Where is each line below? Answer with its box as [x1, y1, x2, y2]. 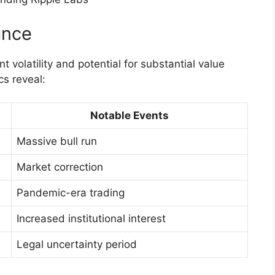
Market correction [17, 161, 103, 174]
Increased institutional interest [17, 212, 166, 225]
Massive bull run [17, 135, 97, 148]
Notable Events [90, 109, 169, 122]
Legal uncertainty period [17, 238, 137, 251]
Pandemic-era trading [17, 187, 125, 199]
